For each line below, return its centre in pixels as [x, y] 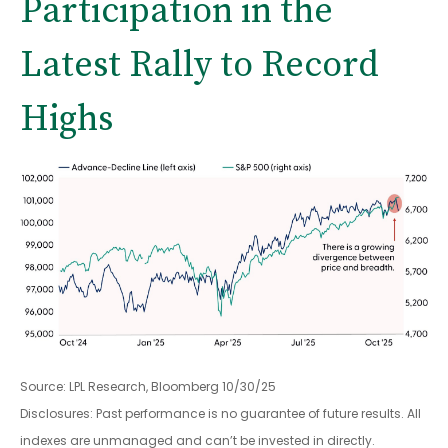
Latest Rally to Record [199, 66]
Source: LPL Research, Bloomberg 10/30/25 [148, 387]
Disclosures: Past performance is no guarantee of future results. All [220, 414]
